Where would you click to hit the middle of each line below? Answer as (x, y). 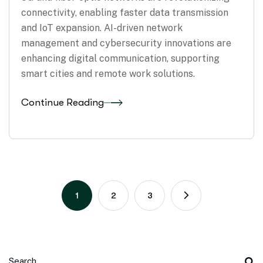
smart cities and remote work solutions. (108, 73)
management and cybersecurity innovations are (126, 43)
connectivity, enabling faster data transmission (125, 12)
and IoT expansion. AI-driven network (102, 28)
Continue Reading (63, 103)
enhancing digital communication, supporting (120, 58)
